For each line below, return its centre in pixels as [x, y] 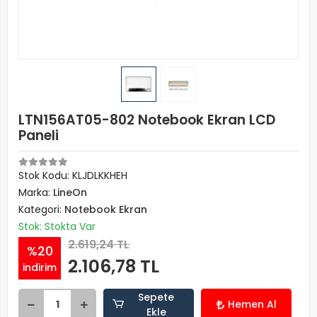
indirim [40, 267]
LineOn [70, 192]
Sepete [156, 297]
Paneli [39, 136]
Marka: [36, 192]
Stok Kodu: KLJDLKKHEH [73, 175]
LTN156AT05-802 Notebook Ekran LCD [147, 120]
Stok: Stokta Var [57, 226]
